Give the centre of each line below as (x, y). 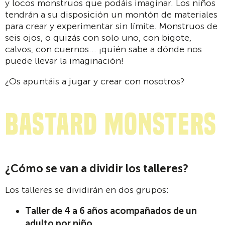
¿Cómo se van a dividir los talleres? (97, 168)
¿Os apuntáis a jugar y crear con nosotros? (95, 81)
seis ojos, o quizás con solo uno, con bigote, (98, 38)
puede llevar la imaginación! (64, 61)
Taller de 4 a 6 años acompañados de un (111, 211)
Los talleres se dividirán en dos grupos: (87, 190)
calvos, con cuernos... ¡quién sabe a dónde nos (103, 49)
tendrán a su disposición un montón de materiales (111, 15)
